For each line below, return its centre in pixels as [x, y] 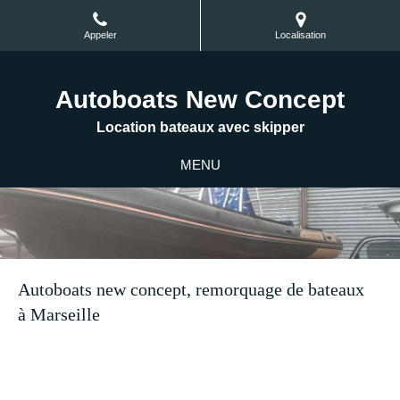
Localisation [300, 35]
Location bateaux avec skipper [200, 127]
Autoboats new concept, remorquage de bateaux [191, 289]
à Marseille [59, 314]
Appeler [100, 35]
